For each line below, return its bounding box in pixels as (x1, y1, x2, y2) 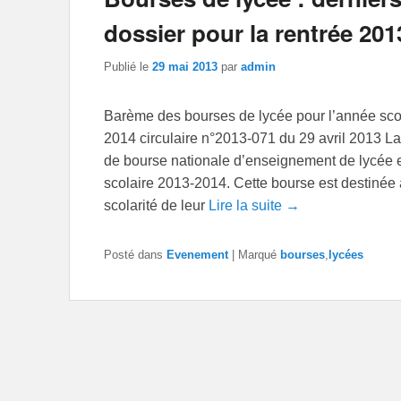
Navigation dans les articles (69, 334, 244, 355)
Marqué (238, 247, 277, 261)
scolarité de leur (104, 197, 209, 213)
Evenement (166, 247, 228, 261)
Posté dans (104, 247, 163, 261)
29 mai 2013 (152, 59, 218, 73)
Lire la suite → (209, 197, 300, 213)
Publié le (104, 59, 152, 73)
